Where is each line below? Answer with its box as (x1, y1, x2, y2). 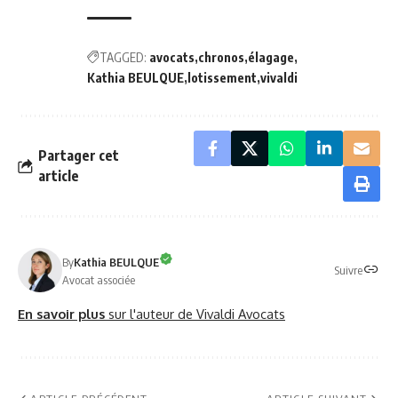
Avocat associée (62, 272, 135, 287)
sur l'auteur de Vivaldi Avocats (105, 306, 285, 322)
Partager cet (38, 147, 119, 165)
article (38, 167, 79, 186)
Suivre (334, 262, 362, 277)
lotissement (187, 70, 257, 86)
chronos (198, 50, 244, 66)
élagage (248, 50, 294, 66)
